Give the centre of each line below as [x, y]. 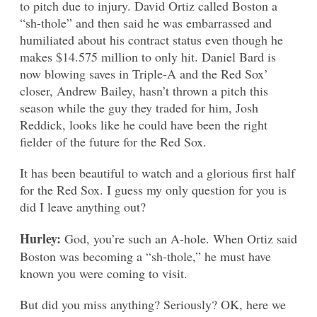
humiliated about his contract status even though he [151, 39]
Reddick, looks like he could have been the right [144, 124]
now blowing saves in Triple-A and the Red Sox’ [144, 73]
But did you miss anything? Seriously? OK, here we [153, 304]
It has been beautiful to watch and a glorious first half [157, 172]
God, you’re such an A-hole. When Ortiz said [181, 238]
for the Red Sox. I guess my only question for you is [153, 189]
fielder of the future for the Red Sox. [113, 141]
